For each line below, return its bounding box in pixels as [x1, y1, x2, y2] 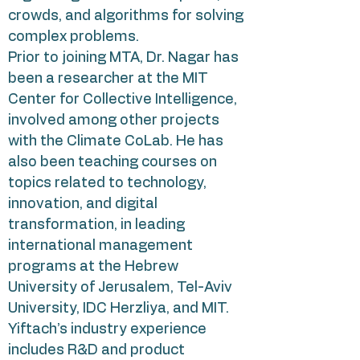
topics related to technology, [8, 176, 207, 190]
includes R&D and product [8, 343, 185, 358]
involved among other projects [8, 113, 219, 128]
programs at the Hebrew [8, 260, 178, 274]
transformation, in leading [8, 218, 185, 232]
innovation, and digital [8, 197, 157, 211]
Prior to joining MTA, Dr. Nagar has [8, 51, 239, 65]
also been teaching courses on [8, 155, 217, 170]
